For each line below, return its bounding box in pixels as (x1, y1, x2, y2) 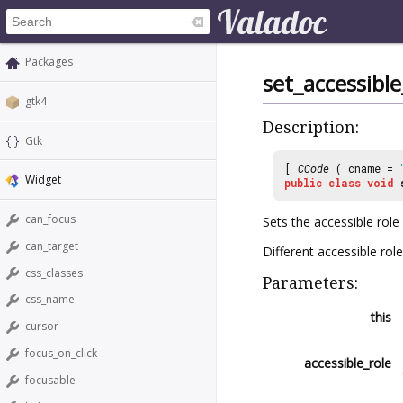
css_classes (25, 264, 83, 281)
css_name (25, 291, 75, 308)
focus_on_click (25, 345, 97, 362)
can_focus (25, 211, 76, 228)
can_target (25, 237, 78, 254)
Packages (25, 54, 73, 69)
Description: (263, 118, 359, 138)
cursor (25, 318, 58, 335)
